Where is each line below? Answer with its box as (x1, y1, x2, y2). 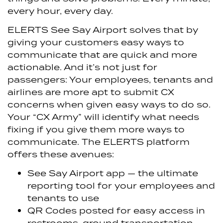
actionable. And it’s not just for (7, 61, 157, 73)
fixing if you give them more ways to (7, 123, 185, 135)
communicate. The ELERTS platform (7, 135, 190, 147)
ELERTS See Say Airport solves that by (7, 23, 198, 35)
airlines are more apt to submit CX (7, 86, 174, 98)
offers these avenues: (7, 148, 114, 160)
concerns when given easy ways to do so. (7, 98, 211, 110)
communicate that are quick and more (7, 48, 197, 60)
